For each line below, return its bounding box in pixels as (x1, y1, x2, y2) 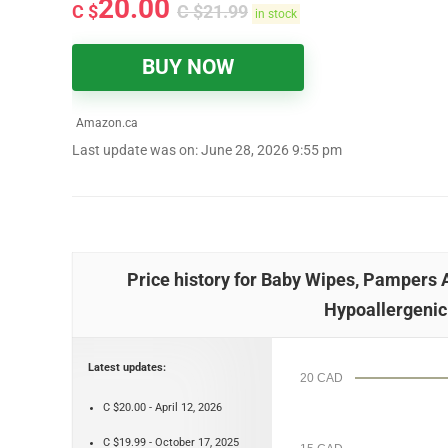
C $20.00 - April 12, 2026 (103, 401, 222, 414)
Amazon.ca (73, 116, 138, 130)
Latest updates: (88, 361, 166, 374)
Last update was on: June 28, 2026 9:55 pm (72, 142, 342, 159)
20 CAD (299, 371, 343, 385)
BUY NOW (142, 55, 234, 79)
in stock (255, 7, 297, 21)
